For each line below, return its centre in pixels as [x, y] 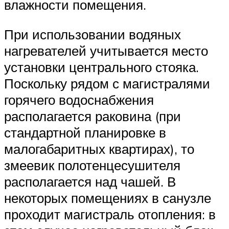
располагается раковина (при [93, 116]
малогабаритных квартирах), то [99, 148]
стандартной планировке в [85, 132]
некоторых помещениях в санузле [108, 198]
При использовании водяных [93, 34]
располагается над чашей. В [90, 181]
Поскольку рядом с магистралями [107, 83]
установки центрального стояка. [101, 67]
